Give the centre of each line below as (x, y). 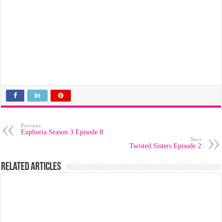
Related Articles (31, 167)
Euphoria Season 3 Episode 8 (62, 132)
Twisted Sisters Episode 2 (165, 146)
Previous (31, 125)
